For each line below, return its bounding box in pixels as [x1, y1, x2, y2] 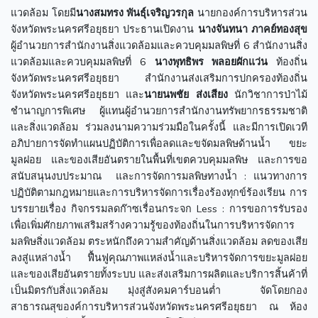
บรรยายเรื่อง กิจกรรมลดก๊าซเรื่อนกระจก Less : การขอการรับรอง [11, 201, 307, 216]
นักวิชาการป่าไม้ [227, 87, 308, 102]
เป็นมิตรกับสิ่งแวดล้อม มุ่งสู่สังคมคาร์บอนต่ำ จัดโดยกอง [11, 283, 307, 297]
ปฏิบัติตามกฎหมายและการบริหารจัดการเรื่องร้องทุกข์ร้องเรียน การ [11, 185, 307, 199]
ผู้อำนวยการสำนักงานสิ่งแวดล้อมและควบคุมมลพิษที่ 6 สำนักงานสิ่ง [11, 38, 307, 53]
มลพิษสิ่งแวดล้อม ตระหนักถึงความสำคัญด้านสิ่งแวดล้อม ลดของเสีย [11, 234, 307, 248]
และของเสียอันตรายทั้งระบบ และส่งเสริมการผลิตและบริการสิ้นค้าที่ [11, 266, 307, 281]
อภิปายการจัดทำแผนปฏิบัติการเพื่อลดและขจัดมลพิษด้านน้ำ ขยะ [11, 136, 307, 150]
